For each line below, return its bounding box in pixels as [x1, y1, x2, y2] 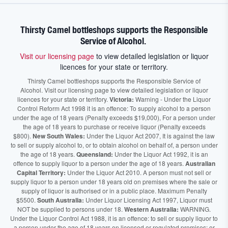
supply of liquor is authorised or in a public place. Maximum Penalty [21, 186, 207, 195]
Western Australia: [124, 205, 179, 214]
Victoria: [109, 95, 134, 104]
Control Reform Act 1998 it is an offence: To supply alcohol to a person [17, 104, 211, 112]
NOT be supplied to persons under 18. [17, 205, 124, 213]
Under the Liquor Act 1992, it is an [112, 150, 208, 158]
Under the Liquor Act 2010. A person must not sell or [66, 168, 211, 177]
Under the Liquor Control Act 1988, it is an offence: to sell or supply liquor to [10, 214, 218, 222]
